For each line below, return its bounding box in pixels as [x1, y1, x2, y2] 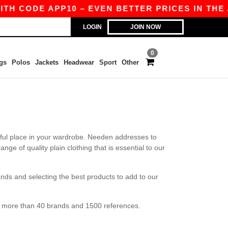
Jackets [35, 59, 59, 66]
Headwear [63, 59, 94, 66]
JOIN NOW [130, 23, 161, 31]
